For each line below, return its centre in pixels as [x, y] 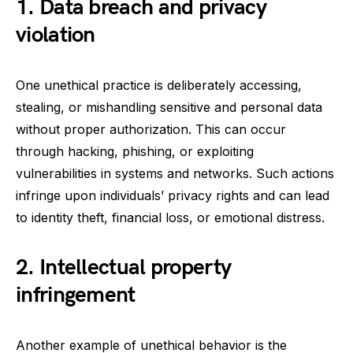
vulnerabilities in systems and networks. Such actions [175, 173]
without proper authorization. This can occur [151, 129]
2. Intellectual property [124, 268]
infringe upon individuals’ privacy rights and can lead [173, 195]
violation [56, 35]
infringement [76, 295]
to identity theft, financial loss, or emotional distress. [170, 217]
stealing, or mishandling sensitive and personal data [169, 107]
